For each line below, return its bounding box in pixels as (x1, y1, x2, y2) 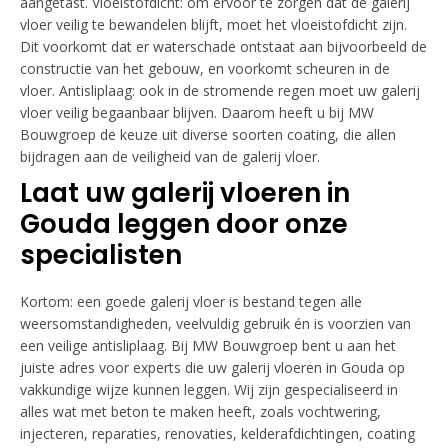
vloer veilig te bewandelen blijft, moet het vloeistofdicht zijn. (20, 15, 407, 34)
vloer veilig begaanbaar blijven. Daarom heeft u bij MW (20, 103, 374, 122)
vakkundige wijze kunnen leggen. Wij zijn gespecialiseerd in (20, 380, 398, 399)
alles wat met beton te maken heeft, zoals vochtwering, (20, 402, 381, 421)
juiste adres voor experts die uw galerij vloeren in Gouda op (20, 358, 405, 377)
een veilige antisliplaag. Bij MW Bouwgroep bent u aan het (20, 336, 396, 355)
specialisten (20, 237, 182, 273)
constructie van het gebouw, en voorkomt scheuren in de (20, 59, 390, 78)
